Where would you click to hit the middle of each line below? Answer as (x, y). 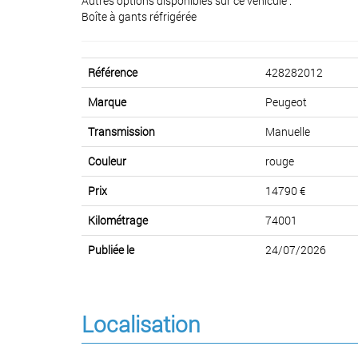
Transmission (121, 131)
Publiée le (111, 249)
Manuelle (288, 131)
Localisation (141, 324)
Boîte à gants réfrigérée (139, 16)
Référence (113, 72)
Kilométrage (118, 220)
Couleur (107, 161)
